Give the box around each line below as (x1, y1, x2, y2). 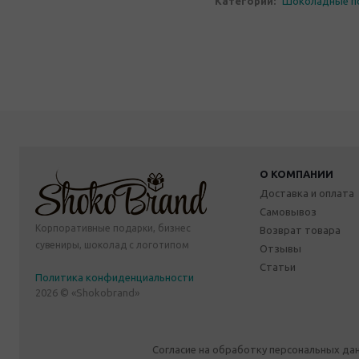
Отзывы (260, 242, 301, 254)
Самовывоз (260, 205, 317, 217)
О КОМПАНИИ (260, 167, 333, 179)
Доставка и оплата (260, 187, 354, 199)
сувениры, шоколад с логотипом (35, 239, 189, 250)
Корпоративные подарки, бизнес (35, 222, 191, 233)
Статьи (260, 260, 296, 272)
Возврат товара (260, 224, 341, 236)
